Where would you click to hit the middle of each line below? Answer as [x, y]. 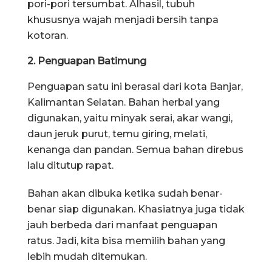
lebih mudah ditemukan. [87, 256]
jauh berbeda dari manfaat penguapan [122, 225]
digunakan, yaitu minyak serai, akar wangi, [130, 118]
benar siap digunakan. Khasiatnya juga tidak [136, 209]
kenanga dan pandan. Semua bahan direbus [135, 149]
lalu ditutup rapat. [70, 165]
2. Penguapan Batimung [87, 61]
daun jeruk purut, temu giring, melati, [117, 134]
